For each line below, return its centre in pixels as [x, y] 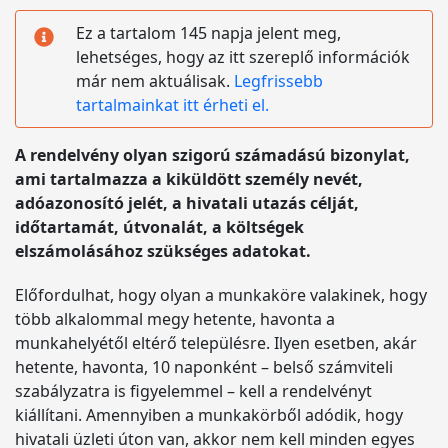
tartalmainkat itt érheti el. [172, 105]
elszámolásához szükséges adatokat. [163, 251]
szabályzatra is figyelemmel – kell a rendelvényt [193, 391]
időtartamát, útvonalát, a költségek [159, 227]
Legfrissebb [278, 81]
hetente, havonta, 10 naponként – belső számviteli [204, 367]
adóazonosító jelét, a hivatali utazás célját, [187, 203]
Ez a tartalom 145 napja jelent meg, [208, 33]
